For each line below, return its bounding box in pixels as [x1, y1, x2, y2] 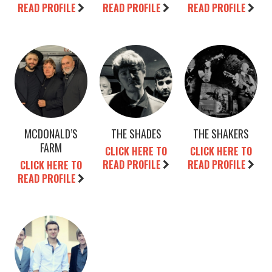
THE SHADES [110, 126, 161, 142]
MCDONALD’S [24, 126, 78, 142]
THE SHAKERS [193, 126, 249, 142]
